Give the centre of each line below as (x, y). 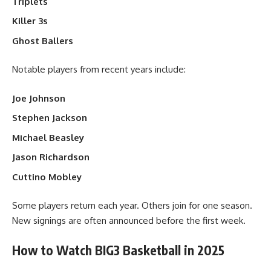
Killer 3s (30, 21)
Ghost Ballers (43, 41)
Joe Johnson (39, 98)
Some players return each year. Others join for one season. (132, 206)
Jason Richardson (51, 157)
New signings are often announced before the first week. (129, 221)
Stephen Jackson (50, 118)
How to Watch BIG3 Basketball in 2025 (118, 250)
